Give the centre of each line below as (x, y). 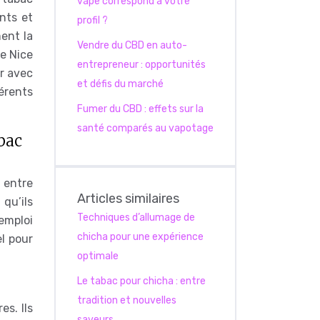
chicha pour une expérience (140, 237)
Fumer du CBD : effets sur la (140, 109)
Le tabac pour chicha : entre (141, 281)
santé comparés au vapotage (145, 128)
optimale (98, 256)
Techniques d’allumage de (136, 217)
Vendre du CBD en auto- (132, 45)
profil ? (92, 20)
